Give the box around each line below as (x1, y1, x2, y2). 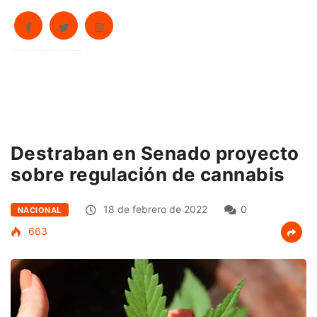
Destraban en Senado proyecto (11, 142, 299, 164)
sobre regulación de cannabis (11, 163, 285, 185)
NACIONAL (18, 204, 62, 215)
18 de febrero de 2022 (100, 202, 207, 215)
